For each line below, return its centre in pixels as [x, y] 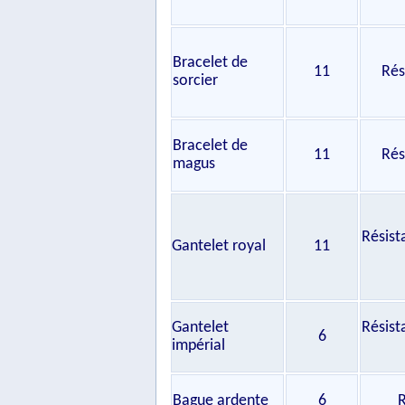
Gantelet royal [219, 246]
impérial [198, 346]
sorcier [195, 81]
